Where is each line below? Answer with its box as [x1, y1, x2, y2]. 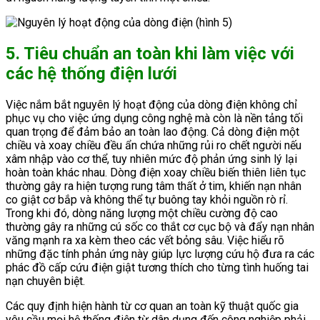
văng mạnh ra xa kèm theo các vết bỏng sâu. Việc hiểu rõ [6, 233, 284, 247]
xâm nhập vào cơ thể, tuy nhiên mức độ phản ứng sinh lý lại [6, 151, 297, 166]
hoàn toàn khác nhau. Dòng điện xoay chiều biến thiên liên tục [6, 165, 306, 179]
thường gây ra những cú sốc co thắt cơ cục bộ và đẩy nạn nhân [6, 219, 314, 234]
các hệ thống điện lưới [6, 63, 177, 84]
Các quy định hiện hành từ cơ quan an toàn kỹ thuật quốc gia [6, 299, 299, 313]
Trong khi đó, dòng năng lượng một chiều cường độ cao [6, 206, 278, 220]
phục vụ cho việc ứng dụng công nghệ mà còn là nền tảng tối [6, 111, 303, 125]
